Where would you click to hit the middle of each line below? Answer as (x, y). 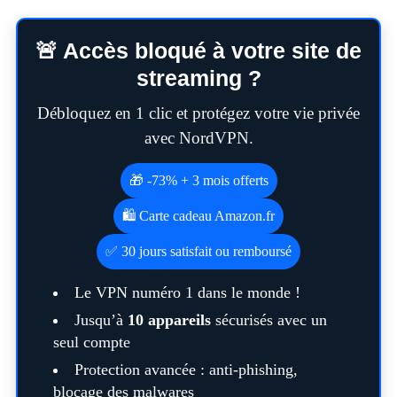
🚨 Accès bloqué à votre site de (198, 51)
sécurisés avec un (269, 320)
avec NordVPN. (198, 138)
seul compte (91, 343)
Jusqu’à (101, 320)
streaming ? (198, 78)
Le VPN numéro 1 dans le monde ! (187, 293)
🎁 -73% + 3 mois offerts (198, 181)
